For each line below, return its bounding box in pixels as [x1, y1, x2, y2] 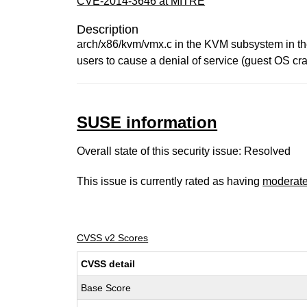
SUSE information [77, 113, 218, 132]
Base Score [81, 282, 132, 293]
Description [77, 23, 139, 36]
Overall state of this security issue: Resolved [77, 145, 291, 157]
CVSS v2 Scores [77, 232, 149, 243]
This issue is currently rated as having [77, 175, 263, 187]
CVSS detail [81, 258, 136, 269]
